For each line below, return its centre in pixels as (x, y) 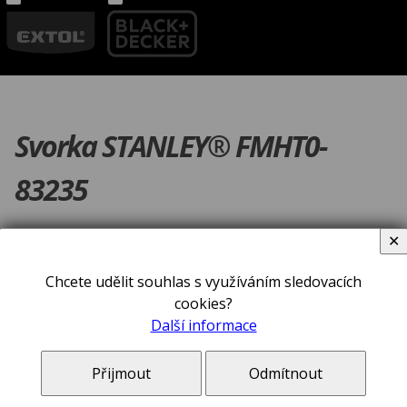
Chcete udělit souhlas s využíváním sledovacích (203, 281)
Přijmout (122, 373)
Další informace (203, 325)
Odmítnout (285, 373)
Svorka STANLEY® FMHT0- (170, 145)
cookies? (203, 303)
